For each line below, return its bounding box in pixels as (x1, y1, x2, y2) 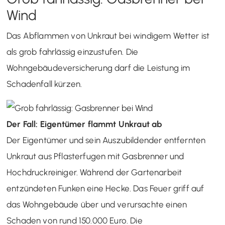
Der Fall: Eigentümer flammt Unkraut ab (7, 119, 163, 129)
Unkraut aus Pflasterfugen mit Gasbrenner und (7, 151, 184, 161)
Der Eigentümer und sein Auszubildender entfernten (7, 135, 206, 145)
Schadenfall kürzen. (7, 79, 82, 89)
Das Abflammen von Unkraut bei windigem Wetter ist (7, 31, 210, 41)
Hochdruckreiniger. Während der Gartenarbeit (7, 167, 182, 177)
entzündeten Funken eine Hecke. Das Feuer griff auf (7, 183, 204, 193)
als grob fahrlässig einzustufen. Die (7, 47, 139, 57)
